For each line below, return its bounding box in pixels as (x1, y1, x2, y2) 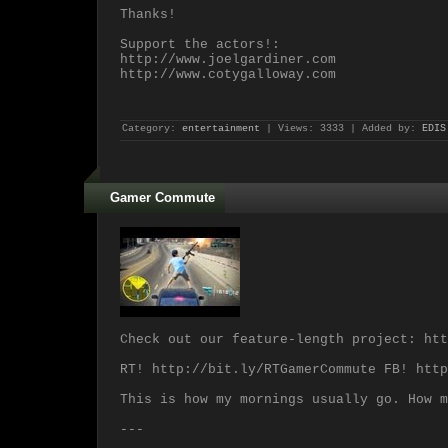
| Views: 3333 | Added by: (260, 123, 422, 134)
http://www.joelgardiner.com (120, 52, 336, 67)
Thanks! (120, 7, 176, 22)
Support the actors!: (120, 37, 280, 52)
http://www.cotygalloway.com (120, 67, 336, 82)
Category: (122, 123, 182, 134)
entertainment (182, 123, 260, 134)
